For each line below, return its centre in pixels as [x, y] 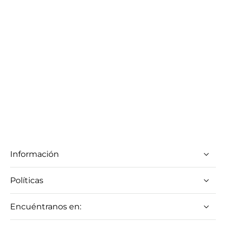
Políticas [27, 180]
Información [35, 154]
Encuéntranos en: [46, 207]
